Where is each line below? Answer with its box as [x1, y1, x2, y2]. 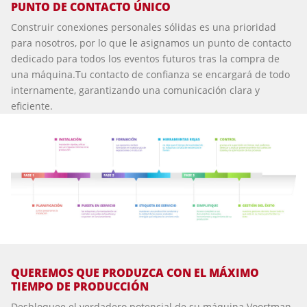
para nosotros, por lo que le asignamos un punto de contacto [11, 36, 291, 49]
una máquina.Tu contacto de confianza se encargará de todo [11, 67, 290, 81]
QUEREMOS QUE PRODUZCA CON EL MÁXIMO [11, 265, 259, 280]
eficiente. [11, 99, 53, 112]
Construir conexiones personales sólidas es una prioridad [11, 20, 276, 34]
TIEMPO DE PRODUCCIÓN [11, 278, 149, 294]
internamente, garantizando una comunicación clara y [11, 83, 260, 97]
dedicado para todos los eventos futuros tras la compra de [11, 51, 280, 65]
